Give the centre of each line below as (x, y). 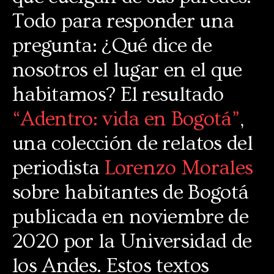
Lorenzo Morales (179, 168)
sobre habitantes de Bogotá (131, 192)
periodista (58, 168)
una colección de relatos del (132, 143)
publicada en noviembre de (131, 217)
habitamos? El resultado (118, 94)
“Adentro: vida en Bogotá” (126, 119)
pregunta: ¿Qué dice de (112, 46)
